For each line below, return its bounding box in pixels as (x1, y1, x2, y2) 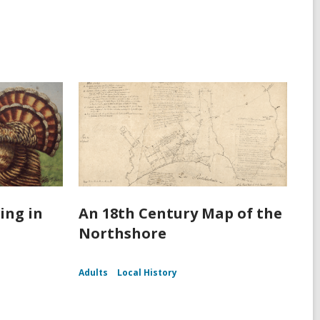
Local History (116, 266, 177, 279)
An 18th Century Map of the (78, 204, 282, 224)
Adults (78, 266, 108, 279)
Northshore (78, 224, 166, 244)
